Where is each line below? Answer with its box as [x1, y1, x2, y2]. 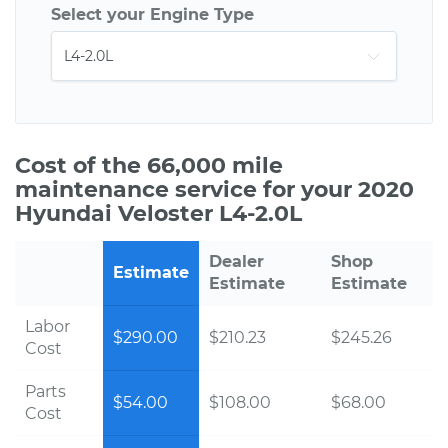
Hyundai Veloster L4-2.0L [15, 200, 302, 227]
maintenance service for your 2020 [15, 176, 414, 203]
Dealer [209, 252, 264, 271]
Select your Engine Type [51, 5, 254, 24]
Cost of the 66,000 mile [15, 152, 283, 179]
